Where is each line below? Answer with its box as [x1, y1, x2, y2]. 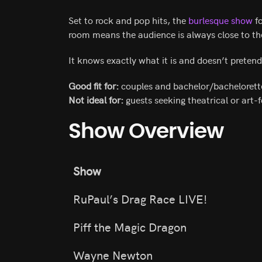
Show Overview [68, 121, 223, 142]
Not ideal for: [68, 93, 123, 106]
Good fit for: [68, 79, 119, 92]
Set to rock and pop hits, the [68, 13, 188, 26]
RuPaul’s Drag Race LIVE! [73, 190, 207, 207]
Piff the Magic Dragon [73, 218, 187, 235]
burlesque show [188, 13, 253, 26]
